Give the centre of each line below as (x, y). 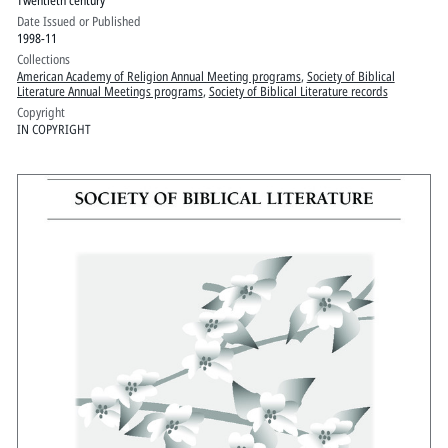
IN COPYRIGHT (53, 129)
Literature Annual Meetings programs (109, 91)
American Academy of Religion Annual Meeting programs (158, 76)
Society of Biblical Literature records (298, 91)
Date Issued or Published (78, 21)
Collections (43, 59)
